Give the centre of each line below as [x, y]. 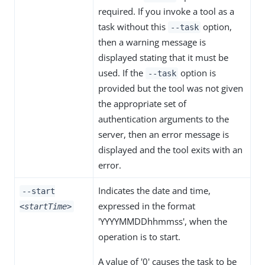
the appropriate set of [142, 104]
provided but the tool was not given [171, 88]
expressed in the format [147, 206]
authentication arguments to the [164, 119]
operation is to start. [139, 237]
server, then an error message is [164, 135]
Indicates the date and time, [154, 191]
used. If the [122, 73]
